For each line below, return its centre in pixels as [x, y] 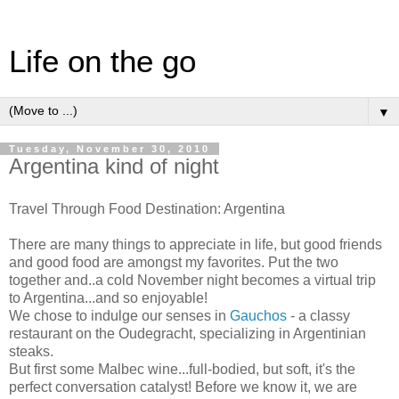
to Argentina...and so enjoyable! [108, 297]
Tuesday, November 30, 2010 [110, 149]
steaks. [31, 351]
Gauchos [258, 315]
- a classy [318, 315]
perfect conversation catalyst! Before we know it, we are [183, 387]
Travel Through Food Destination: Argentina [147, 208]
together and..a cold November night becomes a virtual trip [192, 280]
